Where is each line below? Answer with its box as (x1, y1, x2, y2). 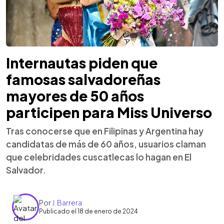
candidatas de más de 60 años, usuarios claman (6, 138, 206, 149)
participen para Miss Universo (6, 103, 212, 121)
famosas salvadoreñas (6, 70, 160, 88)
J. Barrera (52, 198, 82, 207)
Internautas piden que (6, 53, 157, 71)
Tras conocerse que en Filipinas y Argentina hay (6, 125, 203, 136)
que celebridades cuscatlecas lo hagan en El (6, 151, 191, 162)
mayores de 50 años (6, 86, 144, 104)
